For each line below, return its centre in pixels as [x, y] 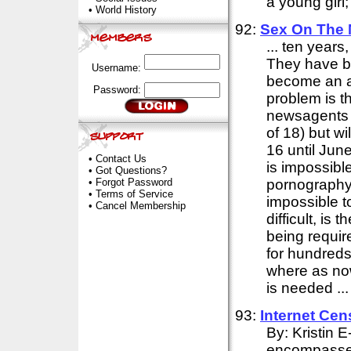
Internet [289, 315]
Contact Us [121, 159]
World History [126, 10]
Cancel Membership [140, 206]
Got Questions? [131, 170]
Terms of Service [134, 194]
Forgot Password [134, 182]
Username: [118, 68]
